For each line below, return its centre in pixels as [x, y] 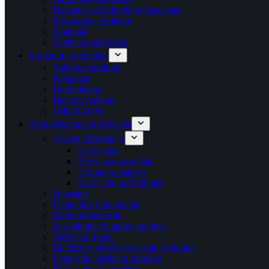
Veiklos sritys [78, 111]
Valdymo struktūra [88, 68]
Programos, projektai [92, 21]
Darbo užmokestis [87, 215]
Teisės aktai [99, 150]
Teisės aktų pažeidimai [119, 183]
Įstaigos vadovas [84, 100]
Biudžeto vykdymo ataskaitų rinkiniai [124, 248]
